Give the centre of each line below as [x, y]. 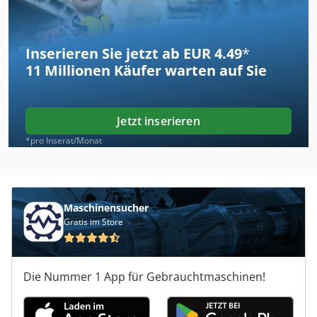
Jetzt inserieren [158, 121]
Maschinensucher [106, 207]
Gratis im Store [93, 221]
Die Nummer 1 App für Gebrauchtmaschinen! [144, 276]
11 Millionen [68, 70]
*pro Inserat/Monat [64, 140]
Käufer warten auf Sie [189, 70]
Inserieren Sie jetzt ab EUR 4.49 [134, 53]
